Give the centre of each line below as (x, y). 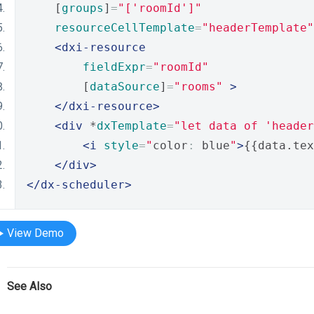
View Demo (35, 233)
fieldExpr (114, 67)
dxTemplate (132, 126)
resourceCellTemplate (125, 28)
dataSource (125, 87)
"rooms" (198, 87)
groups (83, 8)
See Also (29, 286)
